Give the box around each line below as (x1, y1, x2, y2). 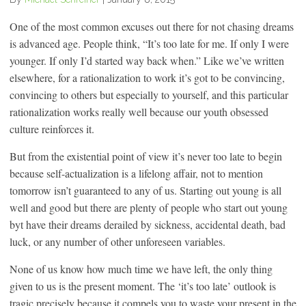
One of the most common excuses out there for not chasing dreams (10, 18, 294, 33)
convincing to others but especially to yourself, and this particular (10, 87, 288, 102)
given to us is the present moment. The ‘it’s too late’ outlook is (10, 278, 276, 293)
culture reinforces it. (10, 121, 94, 136)
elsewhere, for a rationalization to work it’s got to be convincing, (10, 70, 285, 85)
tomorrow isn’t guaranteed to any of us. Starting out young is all (10, 182, 281, 197)
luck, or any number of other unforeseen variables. (10, 234, 225, 249)
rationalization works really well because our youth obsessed (10, 104, 268, 119)
